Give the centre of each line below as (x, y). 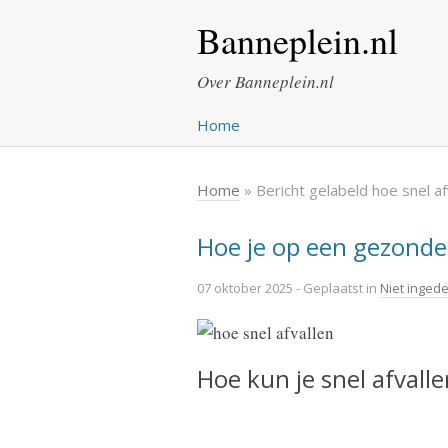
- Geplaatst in (336, 288)
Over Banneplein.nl (265, 81)
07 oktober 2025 (245, 288)
